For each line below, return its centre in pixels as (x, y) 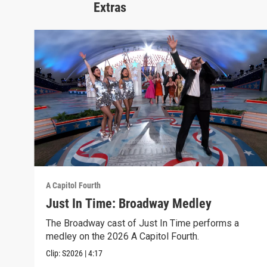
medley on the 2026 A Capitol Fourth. (123, 236)
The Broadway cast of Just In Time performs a (143, 223)
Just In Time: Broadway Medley (129, 203)
